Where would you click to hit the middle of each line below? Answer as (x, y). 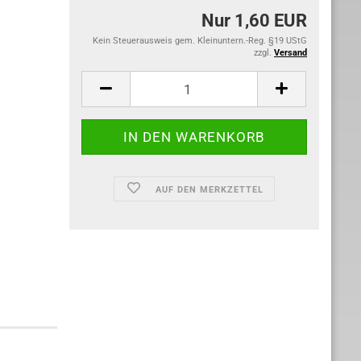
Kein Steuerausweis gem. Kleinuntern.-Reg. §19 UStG (200, 41)
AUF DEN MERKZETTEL (209, 190)
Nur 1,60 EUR (254, 21)
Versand (290, 53)
